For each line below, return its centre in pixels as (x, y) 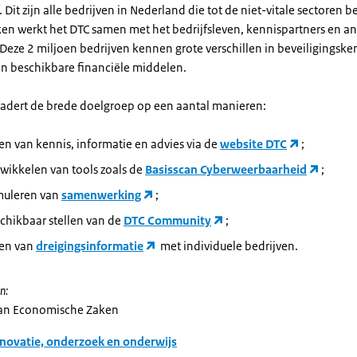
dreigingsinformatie (90, 246)
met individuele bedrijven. (228, 246)
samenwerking (101, 195)
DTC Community (167, 220)
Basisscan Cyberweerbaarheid (226, 169)
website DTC (253, 144)
